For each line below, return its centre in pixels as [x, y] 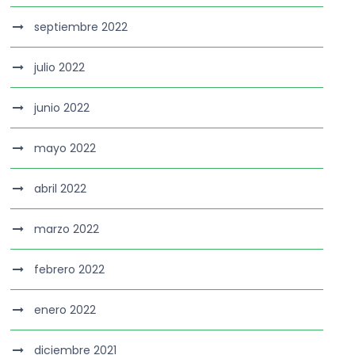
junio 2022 [62, 108]
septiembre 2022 [81, 27]
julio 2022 [60, 67]
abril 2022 [61, 189]
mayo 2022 [65, 148]
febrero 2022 [70, 269]
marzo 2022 [67, 229]
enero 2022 [65, 310]
